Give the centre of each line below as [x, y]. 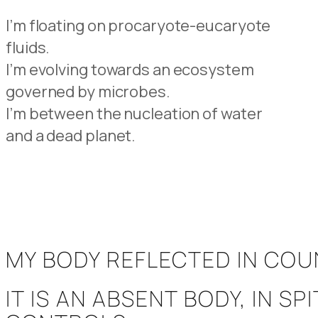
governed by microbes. [88, 91]
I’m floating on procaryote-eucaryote [138, 25]
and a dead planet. [71, 135]
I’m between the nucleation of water [136, 113]
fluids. [29, 47]
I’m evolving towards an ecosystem [131, 69]
